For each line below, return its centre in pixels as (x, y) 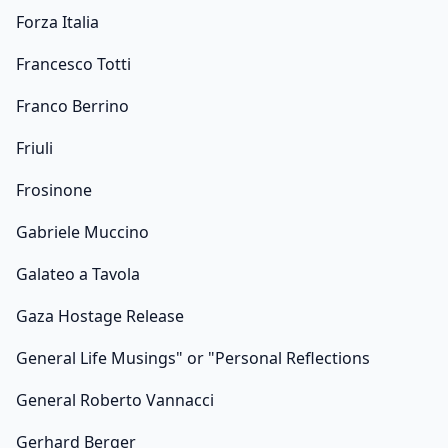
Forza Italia (57, 22)
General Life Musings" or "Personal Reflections (193, 358)
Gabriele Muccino (82, 232)
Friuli (34, 148)
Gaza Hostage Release (100, 316)
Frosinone (54, 190)
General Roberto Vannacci (115, 400)
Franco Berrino (72, 106)
